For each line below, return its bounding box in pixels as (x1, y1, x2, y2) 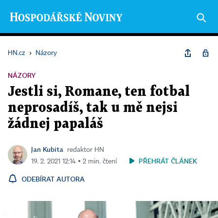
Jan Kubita (31, 145, 63, 153)
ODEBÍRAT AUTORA (21, 175, 85, 183)
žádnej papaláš (8, 118, 103, 130)
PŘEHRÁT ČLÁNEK (139, 157, 197, 165)
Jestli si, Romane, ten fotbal (8, 86, 190, 98)
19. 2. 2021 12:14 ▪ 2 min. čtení (31, 158, 117, 165)
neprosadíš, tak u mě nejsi (8, 102, 178, 114)
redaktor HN (67, 146, 104, 153)
